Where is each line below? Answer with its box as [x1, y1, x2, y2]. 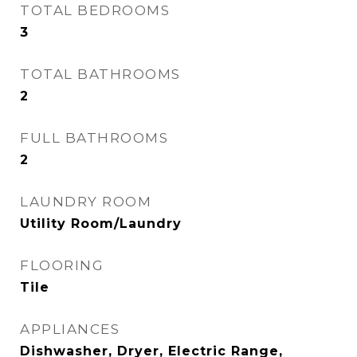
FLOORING [20, 257, 104, 273]
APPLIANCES [20, 321, 120, 337]
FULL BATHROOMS [20, 130, 168, 146]
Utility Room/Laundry [20, 216, 182, 231]
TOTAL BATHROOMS [20, 66, 181, 82]
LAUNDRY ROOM [20, 194, 151, 210]
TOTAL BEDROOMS [20, 2, 170, 18]
